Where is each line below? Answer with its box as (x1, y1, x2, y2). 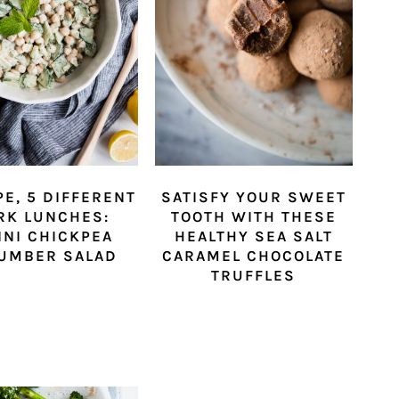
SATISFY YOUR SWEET (160, 187, 346, 206)
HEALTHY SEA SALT (174, 226, 333, 245)
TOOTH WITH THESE (170, 207, 337, 225)
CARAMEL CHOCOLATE (162, 246, 346, 265)
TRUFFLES (211, 265, 297, 284)
